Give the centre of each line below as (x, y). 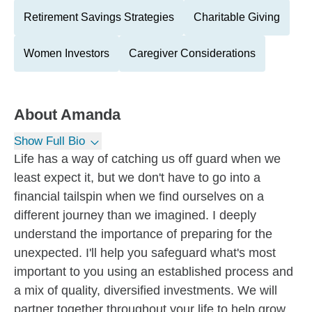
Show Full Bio (49, 141)
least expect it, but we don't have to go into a (137, 178)
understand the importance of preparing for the (143, 234)
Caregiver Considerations (192, 53)
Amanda (91, 115)
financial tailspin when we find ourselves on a (139, 196)
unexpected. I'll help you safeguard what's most (145, 253)
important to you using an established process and (154, 272)
